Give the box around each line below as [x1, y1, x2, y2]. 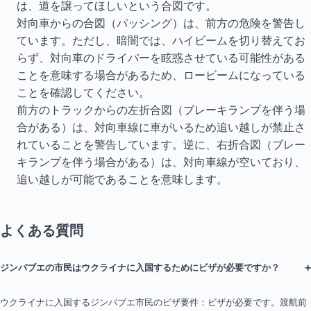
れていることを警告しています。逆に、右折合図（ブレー [17, 137, 305, 152]
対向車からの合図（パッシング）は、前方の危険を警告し [17, 15, 305, 31]
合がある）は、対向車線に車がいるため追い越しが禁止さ [17, 119, 305, 135]
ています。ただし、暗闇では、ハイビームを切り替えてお [17, 33, 305, 48]
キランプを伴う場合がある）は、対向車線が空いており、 [17, 154, 305, 169]
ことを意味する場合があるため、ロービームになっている [17, 67, 305, 83]
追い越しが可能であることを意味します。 [17, 171, 228, 187]
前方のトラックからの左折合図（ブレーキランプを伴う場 [17, 102, 305, 117]
